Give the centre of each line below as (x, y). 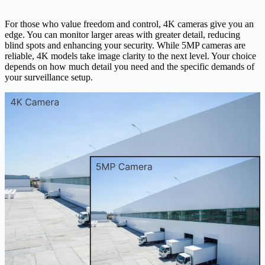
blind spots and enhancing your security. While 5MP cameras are (125, 46)
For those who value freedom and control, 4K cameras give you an (129, 24)
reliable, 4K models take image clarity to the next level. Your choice (130, 56)
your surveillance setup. (49, 77)
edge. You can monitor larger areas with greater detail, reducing (122, 35)
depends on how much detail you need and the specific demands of (130, 67)
